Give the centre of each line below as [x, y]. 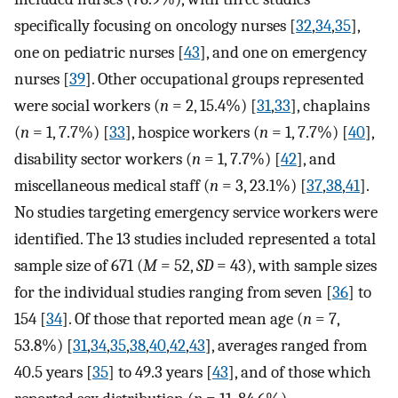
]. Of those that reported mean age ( [183, 319]
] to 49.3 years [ [160, 373]
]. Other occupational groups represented [225, 80]
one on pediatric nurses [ [99, 53]
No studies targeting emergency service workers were [196, 213]
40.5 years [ [53, 373]
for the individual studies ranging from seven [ [173, 293]
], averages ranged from [286, 346]
